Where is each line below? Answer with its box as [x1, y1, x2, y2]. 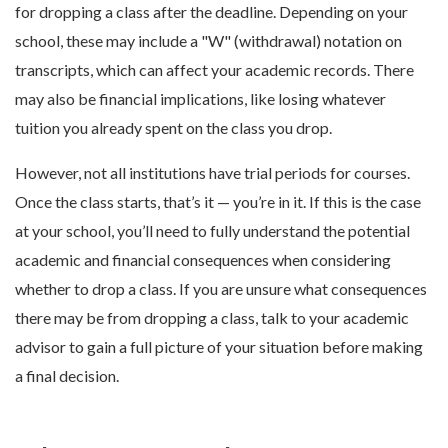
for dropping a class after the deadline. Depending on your [15, 2, 408, 22]
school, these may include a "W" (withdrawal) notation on [15, 31, 402, 51]
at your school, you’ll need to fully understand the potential [15, 221, 410, 241]
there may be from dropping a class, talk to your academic [15, 308, 409, 328]
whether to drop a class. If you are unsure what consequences [15, 279, 427, 299]
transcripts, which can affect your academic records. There [15, 60, 414, 80]
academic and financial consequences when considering [15, 250, 391, 270]
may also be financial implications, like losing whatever [15, 89, 386, 109]
